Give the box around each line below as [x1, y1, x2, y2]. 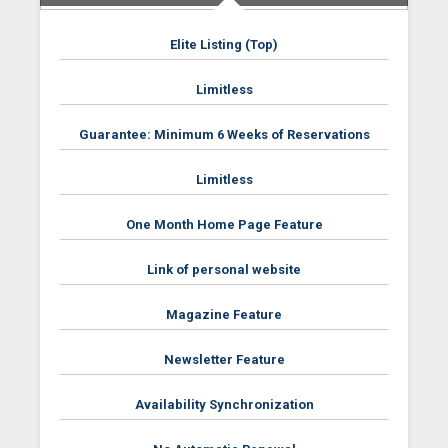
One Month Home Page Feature [125, 217, 323, 232]
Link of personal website [147, 262, 301, 277]
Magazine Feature [166, 307, 282, 322]
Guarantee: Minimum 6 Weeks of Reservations [78, 127, 370, 142]
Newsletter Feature [163, 352, 285, 367]
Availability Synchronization [134, 397, 314, 412]
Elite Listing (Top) [170, 37, 278, 52]
